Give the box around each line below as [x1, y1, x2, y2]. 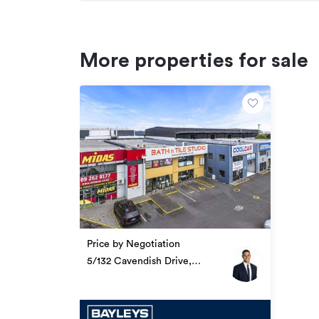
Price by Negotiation [87, 239, 180, 249]
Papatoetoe [87, 270, 138, 281]
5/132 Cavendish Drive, [87, 256, 192, 266]
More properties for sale [80, 51, 308, 70]
